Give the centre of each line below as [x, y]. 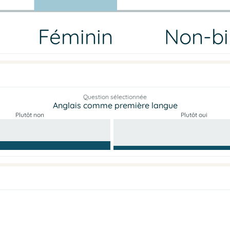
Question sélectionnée [115, 97]
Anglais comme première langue [115, 106]
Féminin [76, 36]
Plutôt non [30, 115]
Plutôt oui [194, 115]
